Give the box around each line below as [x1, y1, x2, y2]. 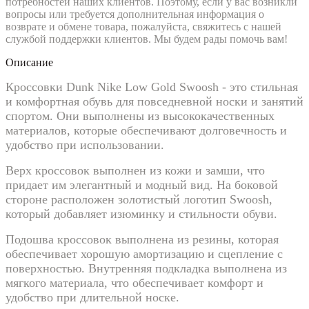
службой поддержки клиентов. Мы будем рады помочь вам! [6, 32, 288, 45]
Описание [6, 56, 53, 68]
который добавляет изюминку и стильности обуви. [6, 206, 277, 221]
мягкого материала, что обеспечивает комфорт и [6, 275, 263, 290]
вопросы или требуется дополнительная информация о [6, 8, 264, 20]
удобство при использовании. [6, 137, 164, 152]
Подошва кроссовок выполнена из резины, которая [6, 232, 279, 246]
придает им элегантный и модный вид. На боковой [6, 177, 278, 192]
